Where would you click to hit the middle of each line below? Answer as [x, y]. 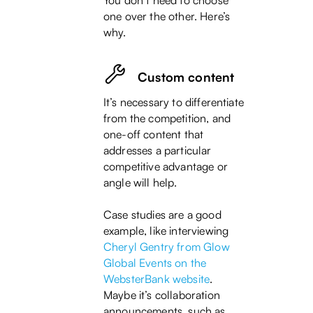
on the [189, 263]
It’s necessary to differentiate [174, 102]
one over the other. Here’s [167, 16]
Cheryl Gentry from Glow [167, 247]
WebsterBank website [157, 279]
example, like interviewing [166, 231]
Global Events [138, 263]
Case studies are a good [162, 215]
